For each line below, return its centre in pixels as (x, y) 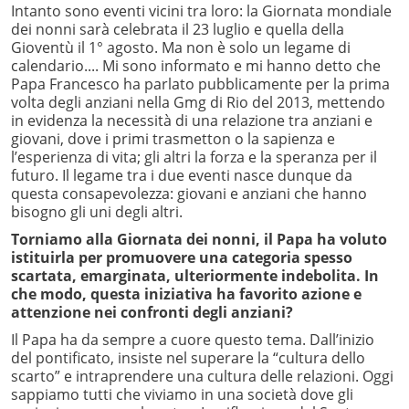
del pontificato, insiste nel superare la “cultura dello (188, 358)
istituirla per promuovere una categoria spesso (182, 258)
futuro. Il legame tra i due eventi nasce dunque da (182, 176)
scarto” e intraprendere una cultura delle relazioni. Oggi (202, 377)
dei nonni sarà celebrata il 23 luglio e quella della (178, 30)
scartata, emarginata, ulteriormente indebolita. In (195, 276)
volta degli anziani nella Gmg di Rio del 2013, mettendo (198, 103)
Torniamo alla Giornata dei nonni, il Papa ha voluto (199, 240)
